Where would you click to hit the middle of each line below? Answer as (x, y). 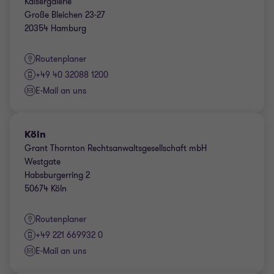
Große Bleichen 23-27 (65, 15)
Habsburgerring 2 (57, 175)
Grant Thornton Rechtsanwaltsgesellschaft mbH (116, 148)
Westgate (43, 162)
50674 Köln (46, 189)
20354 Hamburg (55, 28)
